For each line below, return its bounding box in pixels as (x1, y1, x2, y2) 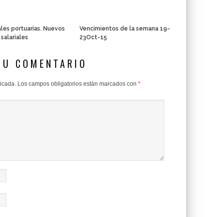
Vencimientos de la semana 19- (79, 25, 170, 32)
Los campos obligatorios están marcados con (17, 80, 138, 87)
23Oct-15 (79, 34, 107, 41)
